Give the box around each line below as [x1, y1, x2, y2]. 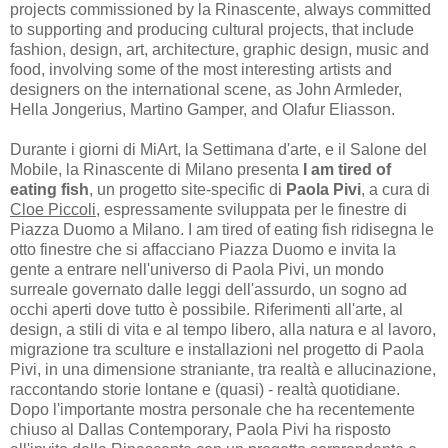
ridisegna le [351, 220, 434, 238]
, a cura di [361, 180, 430, 198]
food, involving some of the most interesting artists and [10, 60, 392, 78]
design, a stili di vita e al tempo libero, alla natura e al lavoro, [10, 320, 436, 338]
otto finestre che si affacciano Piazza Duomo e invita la [10, 240, 396, 258]
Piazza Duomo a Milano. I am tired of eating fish [10, 220, 347, 238]
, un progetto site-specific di [89, 180, 286, 198]
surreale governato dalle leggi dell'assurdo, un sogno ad [10, 280, 407, 298]
